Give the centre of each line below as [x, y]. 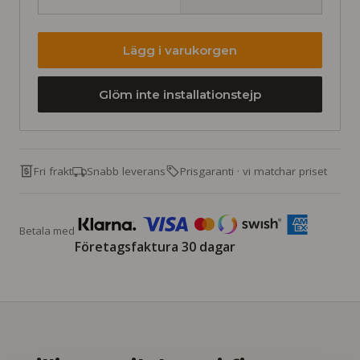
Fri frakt [53, 171]
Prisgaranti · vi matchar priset [254, 171]
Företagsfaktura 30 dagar [155, 247]
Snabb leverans [126, 171]
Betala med [47, 230]
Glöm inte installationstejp [180, 95]
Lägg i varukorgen [180, 51]
